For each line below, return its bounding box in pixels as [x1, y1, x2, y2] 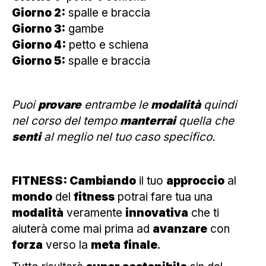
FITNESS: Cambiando [12, 173, 136, 188]
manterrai [120, 113, 176, 128]
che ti [188, 205, 219, 220]
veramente [64, 205, 125, 220]
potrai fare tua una [115, 189, 213, 204]
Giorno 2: [12, 5, 65, 20]
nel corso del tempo [12, 113, 120, 128]
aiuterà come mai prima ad [12, 221, 153, 236]
